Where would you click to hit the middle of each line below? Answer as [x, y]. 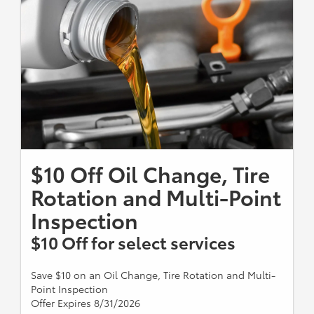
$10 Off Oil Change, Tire [150, 173]
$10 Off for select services [133, 242]
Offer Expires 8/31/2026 [86, 303]
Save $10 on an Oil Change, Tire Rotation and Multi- [153, 275]
